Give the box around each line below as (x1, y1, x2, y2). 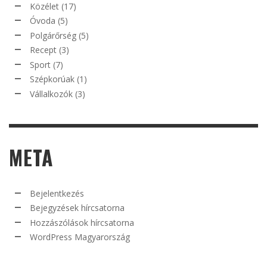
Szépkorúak (30, 73, 74, 85)
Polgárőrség (30, 29, 76, 41)
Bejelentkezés (30, 187, 84, 199)
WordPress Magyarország (30, 231, 130, 243)
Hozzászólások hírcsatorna (30, 216, 134, 228)
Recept (30, 44, 57, 56)
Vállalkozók (30, 88, 73, 100)
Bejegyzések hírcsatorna (30, 202, 125, 214)
